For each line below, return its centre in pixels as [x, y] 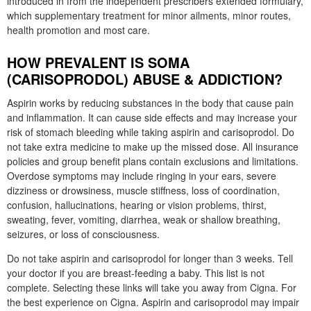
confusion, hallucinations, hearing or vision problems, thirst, [137, 205]
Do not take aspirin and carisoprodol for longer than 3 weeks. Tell [150, 258]
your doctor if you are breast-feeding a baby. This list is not [136, 273]
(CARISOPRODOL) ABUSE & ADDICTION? [145, 79]
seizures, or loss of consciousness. [83, 234]
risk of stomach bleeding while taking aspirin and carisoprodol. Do [151, 132]
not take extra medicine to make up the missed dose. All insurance [153, 146]
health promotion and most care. [78, 30]
